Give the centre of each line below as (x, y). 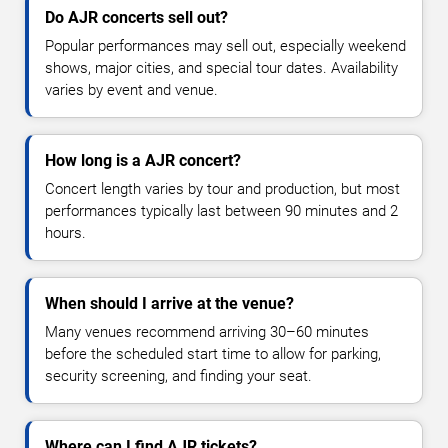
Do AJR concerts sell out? (136, 17)
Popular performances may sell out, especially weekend (225, 45)
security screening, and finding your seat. (178, 375)
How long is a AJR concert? (143, 160)
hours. (65, 232)
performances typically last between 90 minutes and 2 (221, 210)
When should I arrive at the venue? (169, 303)
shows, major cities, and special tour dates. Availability (221, 67)
